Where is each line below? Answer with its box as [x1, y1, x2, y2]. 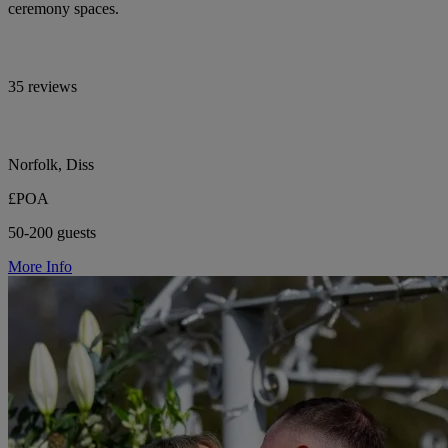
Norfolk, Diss [8, 155, 94, 173]
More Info [8, 257, 72, 275]
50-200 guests [8, 223, 96, 241]
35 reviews [8, 77, 77, 95]
